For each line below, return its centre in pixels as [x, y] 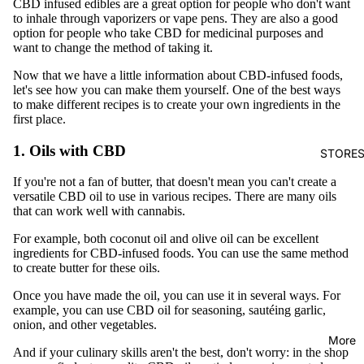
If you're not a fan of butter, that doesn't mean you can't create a [175, 182]
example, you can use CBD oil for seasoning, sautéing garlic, [169, 310]
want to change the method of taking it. [113, 47]
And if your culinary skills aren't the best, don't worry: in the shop [181, 353]
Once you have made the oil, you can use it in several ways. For [177, 296]
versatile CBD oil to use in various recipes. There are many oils [175, 197]
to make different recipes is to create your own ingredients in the [177, 104]
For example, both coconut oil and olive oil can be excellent [166, 239]
